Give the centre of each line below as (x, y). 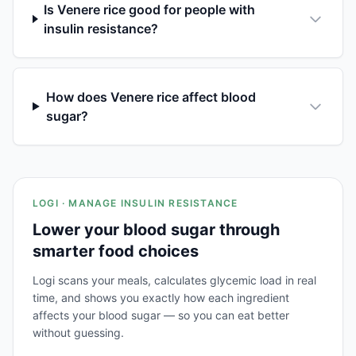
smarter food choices (116, 251)
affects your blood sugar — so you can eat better (161, 315)
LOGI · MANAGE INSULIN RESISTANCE (135, 203)
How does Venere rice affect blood (151, 97)
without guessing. (78, 332)
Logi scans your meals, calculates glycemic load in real (174, 280)
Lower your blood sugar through (156, 229)
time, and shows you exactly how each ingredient (161, 297)
